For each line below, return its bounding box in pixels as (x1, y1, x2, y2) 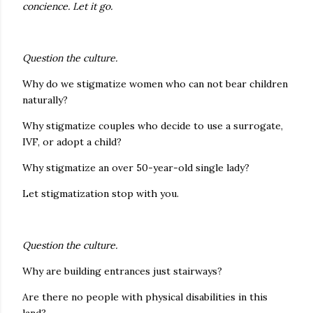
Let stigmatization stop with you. (22, 187, 179, 200)
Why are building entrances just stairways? (22, 265, 222, 277)
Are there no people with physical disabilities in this (22, 291, 268, 303)
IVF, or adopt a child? (22, 136, 122, 148)
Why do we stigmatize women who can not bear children (22, 78, 288, 90)
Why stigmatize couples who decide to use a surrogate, (22, 119, 283, 132)
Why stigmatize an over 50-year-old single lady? (22, 161, 249, 174)
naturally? (22, 94, 71, 106)
